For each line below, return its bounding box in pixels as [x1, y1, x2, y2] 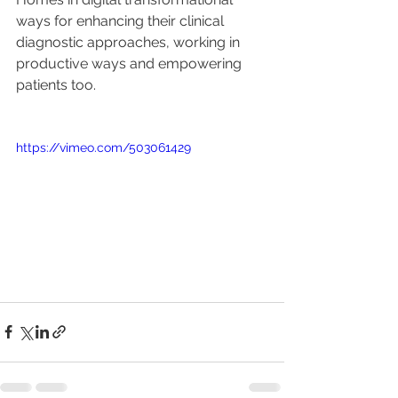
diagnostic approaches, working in [16, 34, 243, 51]
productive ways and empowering [16, 55, 245, 72]
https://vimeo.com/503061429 [16, 140, 191, 155]
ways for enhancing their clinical [16, 12, 227, 29]
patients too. [16, 76, 96, 93]
